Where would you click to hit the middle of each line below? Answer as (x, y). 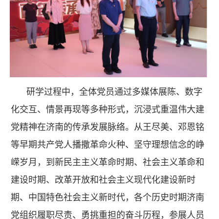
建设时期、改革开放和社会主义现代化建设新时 (103, 180)
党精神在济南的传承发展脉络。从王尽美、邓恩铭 (108, 127)
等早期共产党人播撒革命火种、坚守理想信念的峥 (108, 145)
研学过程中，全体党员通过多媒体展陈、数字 (114, 92)
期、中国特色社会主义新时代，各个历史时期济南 (108, 198)
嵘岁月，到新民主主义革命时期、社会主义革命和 (108, 163)
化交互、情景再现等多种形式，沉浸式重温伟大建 (108, 110)
